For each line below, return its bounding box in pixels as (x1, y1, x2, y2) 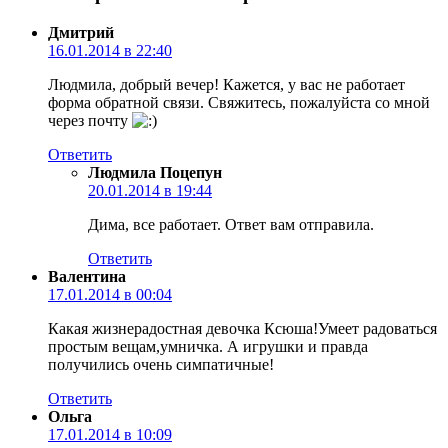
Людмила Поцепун (88, 163, 222, 181)
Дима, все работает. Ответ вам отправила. (88, 215, 374, 233)
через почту (48, 111, 132, 129)
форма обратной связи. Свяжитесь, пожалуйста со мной (48, 93, 430, 111)
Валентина (48, 267, 126, 285)
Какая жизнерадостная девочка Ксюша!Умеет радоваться (48, 319, 437, 337)
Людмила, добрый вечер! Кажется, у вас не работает (48, 75, 405, 93)
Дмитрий (48, 23, 114, 41)
